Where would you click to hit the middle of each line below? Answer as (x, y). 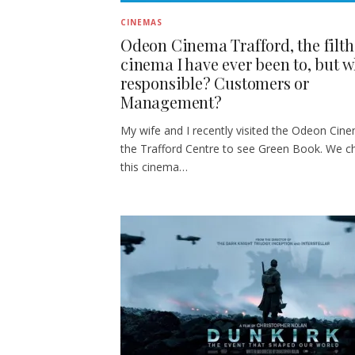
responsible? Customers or (215, 82)
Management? (171, 101)
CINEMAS (141, 22)
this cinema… (154, 166)
